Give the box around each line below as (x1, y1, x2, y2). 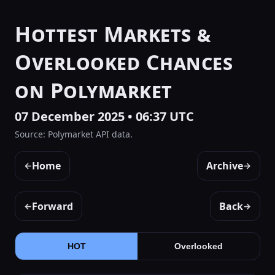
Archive (206, 159, 243, 172)
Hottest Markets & (15, 20, 211, 48)
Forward (32, 199, 73, 213)
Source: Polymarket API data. (15, 128, 133, 140)
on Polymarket (15, 76, 172, 104)
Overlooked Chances (15, 48, 233, 76)
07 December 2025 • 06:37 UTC (15, 108, 194, 125)
